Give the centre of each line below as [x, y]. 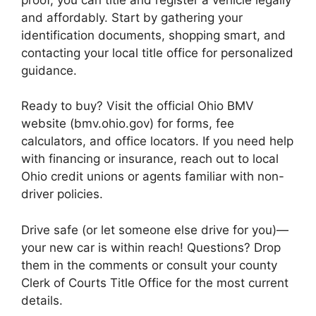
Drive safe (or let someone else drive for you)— [155, 230]
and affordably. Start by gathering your [132, 17]
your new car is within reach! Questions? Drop [151, 247]
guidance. [49, 70]
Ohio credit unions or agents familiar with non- [153, 176]
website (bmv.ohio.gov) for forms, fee [128, 123]
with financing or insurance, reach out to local [150, 159]
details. [42, 300]
